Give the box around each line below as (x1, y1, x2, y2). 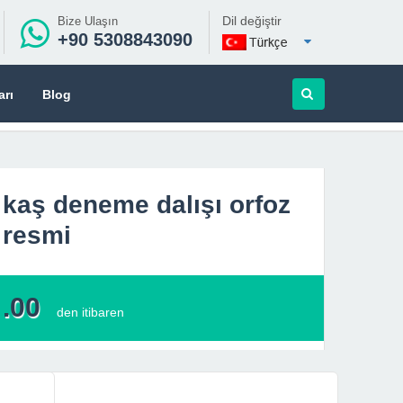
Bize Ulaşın (58, 14, 118, 28)
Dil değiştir (222, 13, 282, 28)
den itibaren (57, 305, 124, 319)
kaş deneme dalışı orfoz (3, 191, 291, 219)
